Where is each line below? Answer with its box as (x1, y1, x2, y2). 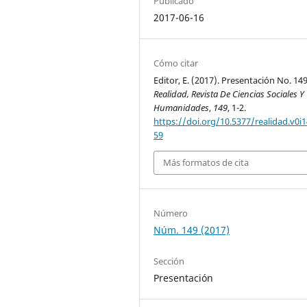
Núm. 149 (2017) (153, 223, 230, 236)
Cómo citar (153, 56, 199, 69)
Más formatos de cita (163, 156, 249, 169)
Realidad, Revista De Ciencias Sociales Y (153, 87, 305, 100)
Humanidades (153, 101, 210, 114)
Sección (153, 254, 185, 267)
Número (153, 206, 188, 219)
